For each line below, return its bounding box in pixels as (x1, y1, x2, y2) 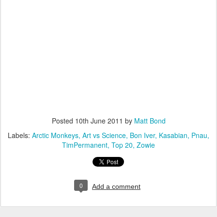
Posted (51, 116, 75, 125)
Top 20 (111, 140, 133, 150)
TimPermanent (62, 140, 108, 150)
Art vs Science (82, 130, 126, 140)
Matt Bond (134, 116, 166, 125)
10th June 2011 (75, 116, 123, 125)
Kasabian (159, 130, 187, 140)
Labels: (8, 130, 32, 140)
